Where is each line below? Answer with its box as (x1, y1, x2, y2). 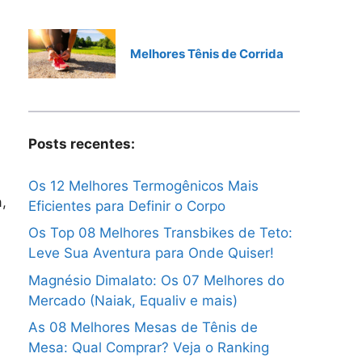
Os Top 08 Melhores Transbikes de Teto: (28, 225, 293, 242)
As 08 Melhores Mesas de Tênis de (28, 319, 258, 336)
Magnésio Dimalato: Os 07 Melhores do (28, 271, 284, 288)
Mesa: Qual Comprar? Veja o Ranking (28, 339, 269, 356)
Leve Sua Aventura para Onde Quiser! (28, 245, 274, 262)
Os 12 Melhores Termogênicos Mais (28, 177, 259, 194)
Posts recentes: (28, 135, 135, 152)
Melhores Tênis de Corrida (129, 45, 284, 61)
